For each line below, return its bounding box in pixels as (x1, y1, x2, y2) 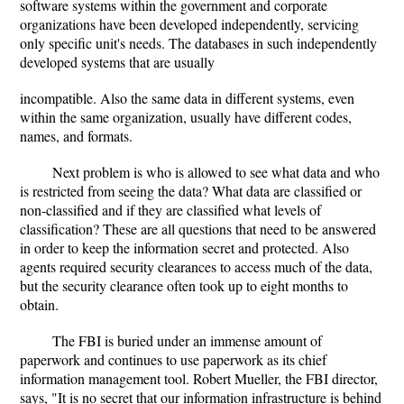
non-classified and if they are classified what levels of (20, 200, 321, 219)
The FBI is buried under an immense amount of (52, 331, 322, 350)
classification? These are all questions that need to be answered (20, 219, 376, 238)
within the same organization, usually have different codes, (20, 107, 352, 126)
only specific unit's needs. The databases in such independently (20, 33, 377, 52)
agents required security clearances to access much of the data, (20, 257, 372, 276)
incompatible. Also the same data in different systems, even (20, 88, 354, 107)
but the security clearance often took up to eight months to (20, 276, 348, 295)
